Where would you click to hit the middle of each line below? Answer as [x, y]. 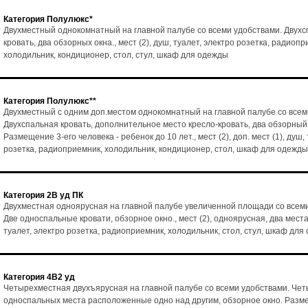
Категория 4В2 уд [39, 277]
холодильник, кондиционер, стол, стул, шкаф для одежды [116, 55]
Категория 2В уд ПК [43, 195]
